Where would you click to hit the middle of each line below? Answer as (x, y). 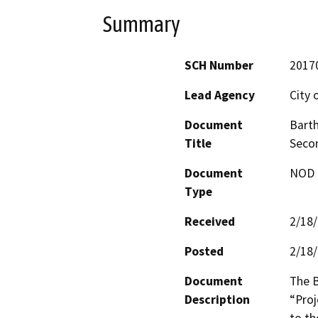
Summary (142, 24)
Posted (204, 252)
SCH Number (219, 66)
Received (210, 222)
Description (217, 300)
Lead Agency (220, 95)
